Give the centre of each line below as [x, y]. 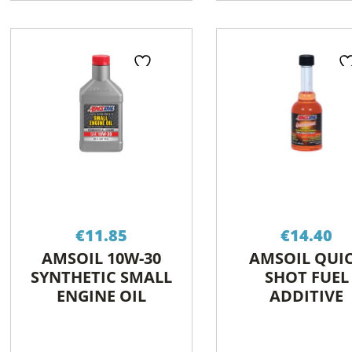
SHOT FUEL [306, 277]
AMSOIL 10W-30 [101, 258]
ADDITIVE [307, 296]
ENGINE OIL [101, 296]
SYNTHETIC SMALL [101, 277]
